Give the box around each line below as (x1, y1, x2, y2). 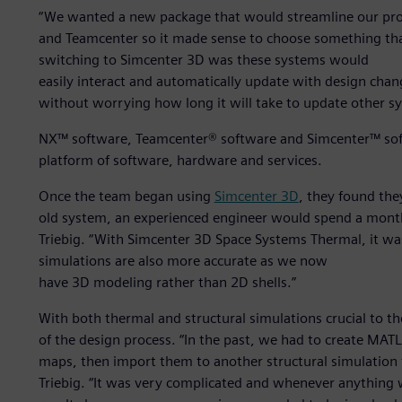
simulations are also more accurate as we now (38, 252, 328, 270)
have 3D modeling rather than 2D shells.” (38, 274, 296, 292)
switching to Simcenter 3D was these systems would (38, 51, 369, 69)
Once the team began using (38, 188, 214, 205)
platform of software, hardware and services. (38, 152, 322, 170)
